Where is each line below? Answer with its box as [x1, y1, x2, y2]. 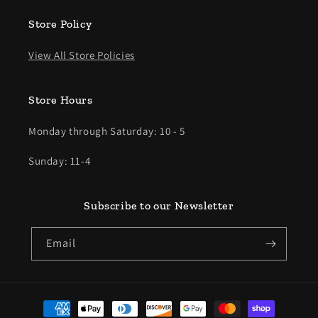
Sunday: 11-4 [28, 154, 91, 168]
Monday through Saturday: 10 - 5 [28, 124, 185, 138]
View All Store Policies [28, 48, 135, 62]
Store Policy [28, 17, 92, 31]
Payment [24, 295, 66, 309]
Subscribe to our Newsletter [84, 199, 234, 213]
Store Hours [28, 93, 93, 107]
